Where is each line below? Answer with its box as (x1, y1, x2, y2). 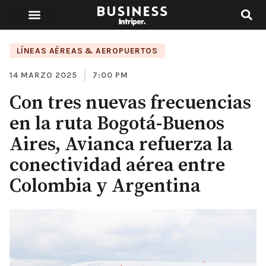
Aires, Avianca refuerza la (9, 133, 233, 157)
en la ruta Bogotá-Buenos (9, 112, 224, 136)
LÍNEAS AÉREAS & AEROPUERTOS (17, 46, 158, 56)
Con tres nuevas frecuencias (9, 91, 251, 115)
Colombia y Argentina (9, 175, 201, 198)
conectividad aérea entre (9, 154, 225, 178)
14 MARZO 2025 (9, 70, 77, 80)
